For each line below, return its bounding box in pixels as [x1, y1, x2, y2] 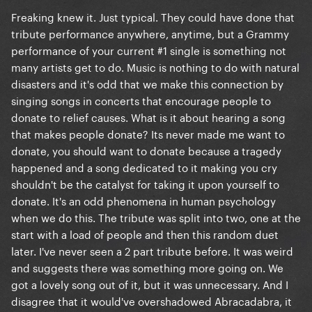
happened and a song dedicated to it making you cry [11, 158, 277, 175]
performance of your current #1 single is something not [11, 41, 286, 58]
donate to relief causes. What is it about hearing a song [11, 108, 286, 125]
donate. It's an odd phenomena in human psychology [11, 192, 276, 209]
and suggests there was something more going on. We [11, 258, 283, 276]
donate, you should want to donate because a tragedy [11, 141, 281, 159]
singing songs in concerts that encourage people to [11, 91, 271, 109]
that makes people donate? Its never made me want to [11, 125, 285, 142]
